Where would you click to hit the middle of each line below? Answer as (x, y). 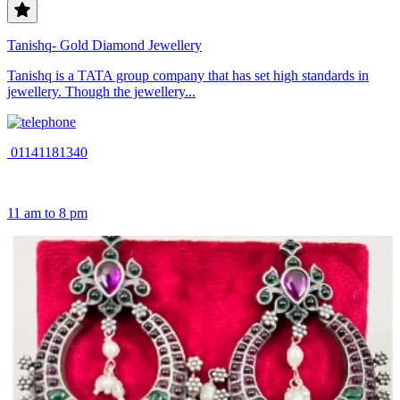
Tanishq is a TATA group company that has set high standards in (188, 75)
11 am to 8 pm (47, 212)
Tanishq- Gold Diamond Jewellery (104, 45)
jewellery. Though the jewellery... (101, 91)
